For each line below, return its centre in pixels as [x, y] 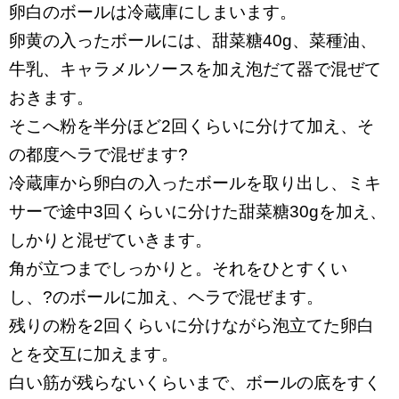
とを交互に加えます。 [94, 354]
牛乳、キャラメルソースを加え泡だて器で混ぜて [195, 69]
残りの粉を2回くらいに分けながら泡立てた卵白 [191, 326]
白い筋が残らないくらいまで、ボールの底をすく [195, 383]
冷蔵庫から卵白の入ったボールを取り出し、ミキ [195, 183]
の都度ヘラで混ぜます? [98, 155]
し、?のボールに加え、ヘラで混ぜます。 [166, 297]
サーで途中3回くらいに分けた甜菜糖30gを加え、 [198, 212]
